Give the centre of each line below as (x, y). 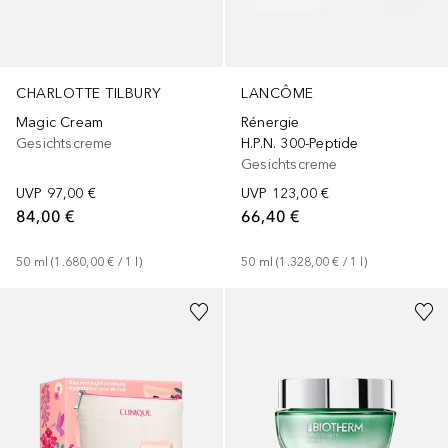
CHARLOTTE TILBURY (89, 94)
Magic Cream (60, 123)
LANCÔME (277, 93)
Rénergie (270, 122)
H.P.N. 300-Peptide (300, 143)
